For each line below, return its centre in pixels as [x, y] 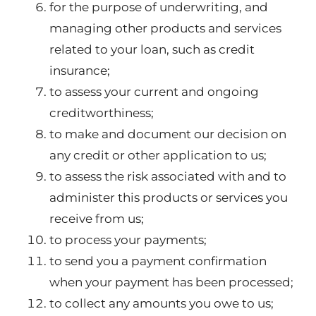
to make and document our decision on [168, 134]
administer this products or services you [169, 197]
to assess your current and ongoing [154, 92]
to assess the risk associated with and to [168, 176]
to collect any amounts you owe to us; [162, 303]
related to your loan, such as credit [152, 49]
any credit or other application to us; [158, 155]
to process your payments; [128, 240]
